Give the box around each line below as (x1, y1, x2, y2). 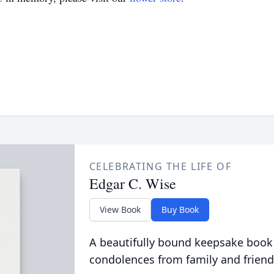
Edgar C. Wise (89, 174, 176, 193)
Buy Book (161, 204, 199, 215)
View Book (99, 204, 141, 215)
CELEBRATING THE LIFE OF (89, 160, 232, 173)
